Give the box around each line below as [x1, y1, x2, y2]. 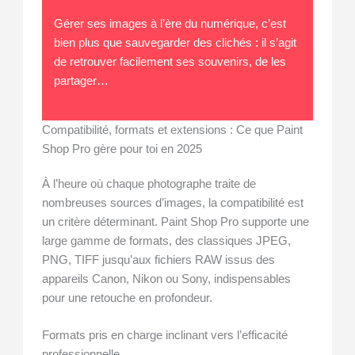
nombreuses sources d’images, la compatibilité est [42, 197, 304, 210]
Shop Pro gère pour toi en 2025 [42, 143, 203, 156]
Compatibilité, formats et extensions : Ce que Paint [42, 124, 303, 137]
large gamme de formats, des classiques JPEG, [42, 235, 292, 248]
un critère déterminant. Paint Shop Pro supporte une [42, 216, 310, 229]
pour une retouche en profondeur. [42, 292, 213, 305]
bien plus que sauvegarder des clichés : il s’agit [53, 36, 296, 50]
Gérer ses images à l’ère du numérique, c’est [53, 17, 286, 31]
